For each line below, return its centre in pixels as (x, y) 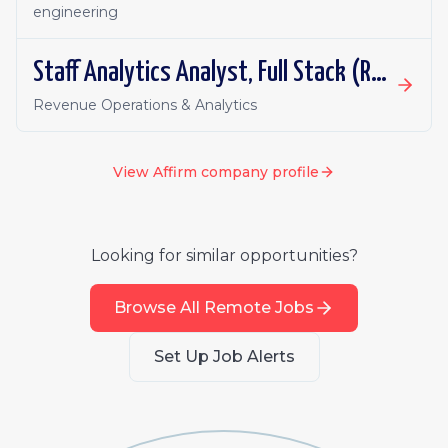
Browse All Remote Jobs (214, 307)
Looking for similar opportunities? (224, 255)
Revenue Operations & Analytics (145, 105)
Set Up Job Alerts (224, 356)
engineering (75, 12)
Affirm (175, 172)
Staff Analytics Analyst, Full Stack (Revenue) (379, 73)
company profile (258, 172)
